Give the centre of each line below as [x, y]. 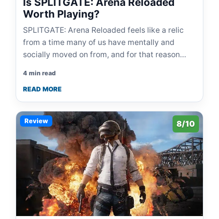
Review [36, 121]
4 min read [39, 73]
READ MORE [42, 89]
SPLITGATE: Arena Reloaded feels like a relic [103, 30]
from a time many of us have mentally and [99, 43]
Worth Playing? [61, 14]
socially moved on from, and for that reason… [105, 55]
